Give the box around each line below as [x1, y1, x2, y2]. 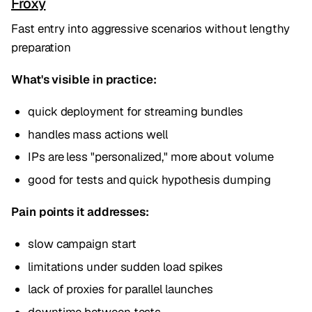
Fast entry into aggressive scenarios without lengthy [11, 20, 290, 36]
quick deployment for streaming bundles [28, 104, 243, 120]
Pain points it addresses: [11, 203, 149, 219]
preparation [11, 39, 72, 55]
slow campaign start [28, 236, 136, 252]
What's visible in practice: [11, 71, 157, 87]
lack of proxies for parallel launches [28, 281, 214, 297]
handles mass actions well [28, 126, 168, 142]
